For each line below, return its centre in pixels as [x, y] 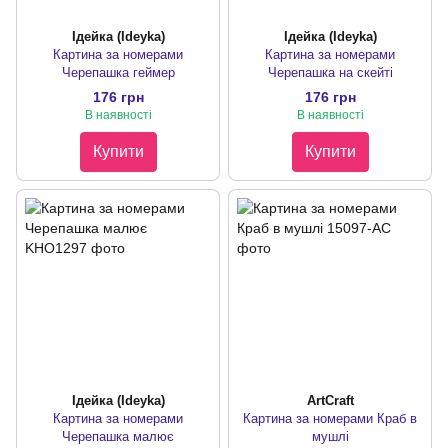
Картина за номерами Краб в [330, 419]
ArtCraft [330, 401]
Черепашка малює [118, 437]
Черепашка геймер [118, 72]
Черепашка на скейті [330, 72]
